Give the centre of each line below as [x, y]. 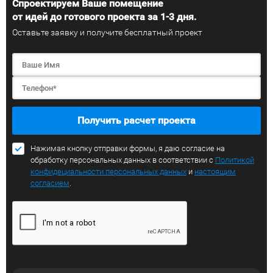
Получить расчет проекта [136, 121]
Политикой [235, 160]
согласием [50, 183]
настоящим [215, 172]
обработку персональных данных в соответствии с [123, 160]
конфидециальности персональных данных [108, 172]
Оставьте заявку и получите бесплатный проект [107, 33]
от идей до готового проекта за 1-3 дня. [104, 17]
